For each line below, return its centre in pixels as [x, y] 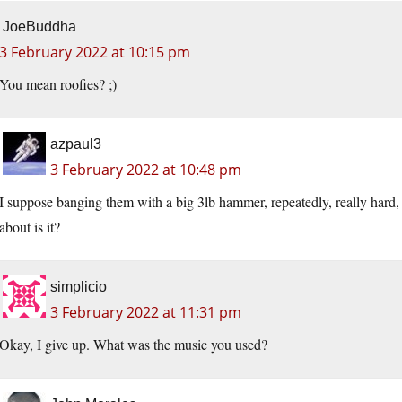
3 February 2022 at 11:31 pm [146, 313]
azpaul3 [76, 144]
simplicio [79, 287]
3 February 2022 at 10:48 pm [146, 170]
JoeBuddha [39, 27]
